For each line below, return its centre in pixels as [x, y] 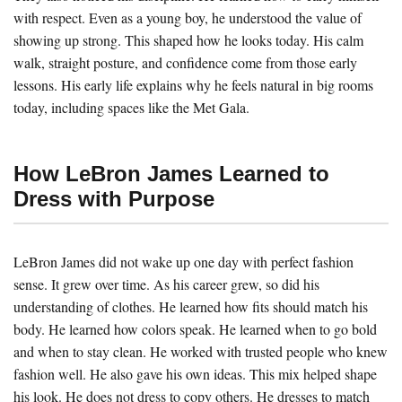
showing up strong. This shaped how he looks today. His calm [188, 39]
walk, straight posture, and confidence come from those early [185, 62]
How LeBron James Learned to [171, 173]
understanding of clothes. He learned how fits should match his [191, 306]
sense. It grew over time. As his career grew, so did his [166, 284]
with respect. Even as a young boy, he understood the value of [188, 17]
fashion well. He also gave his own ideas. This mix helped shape [195, 373]
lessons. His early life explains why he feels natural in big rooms [193, 84]
